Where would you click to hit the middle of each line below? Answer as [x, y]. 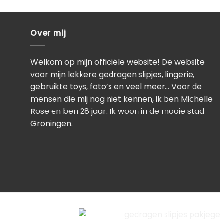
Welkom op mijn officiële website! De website [118, 62]
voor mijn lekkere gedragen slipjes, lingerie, [112, 75]
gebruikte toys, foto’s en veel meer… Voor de [116, 87]
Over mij [48, 33]
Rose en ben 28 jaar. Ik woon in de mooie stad [117, 111]
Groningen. [52, 124]
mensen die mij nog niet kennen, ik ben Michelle [122, 99]
